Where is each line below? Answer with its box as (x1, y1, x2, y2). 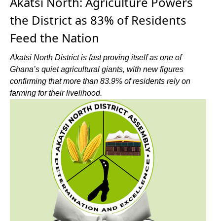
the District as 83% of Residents (10, 12, 186, 28)
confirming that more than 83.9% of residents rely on (10, 77, 190, 85)
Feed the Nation (10, 30, 99, 46)
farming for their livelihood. (10, 89, 102, 97)
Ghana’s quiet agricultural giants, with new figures (10, 65, 184, 74)
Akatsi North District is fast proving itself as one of (10, 53, 182, 62)
